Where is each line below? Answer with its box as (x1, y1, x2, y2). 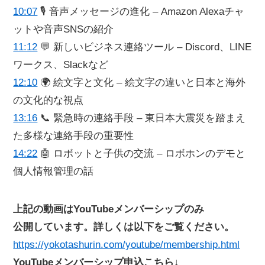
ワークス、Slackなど (13, 59, 109, 70)
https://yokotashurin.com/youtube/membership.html (13, 238, 240, 250)
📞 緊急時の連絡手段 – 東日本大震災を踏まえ (37, 112, 246, 124)
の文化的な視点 (13, 94, 84, 106)
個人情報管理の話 (13, 165, 94, 177)
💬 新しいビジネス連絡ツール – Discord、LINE (37, 41, 252, 53)
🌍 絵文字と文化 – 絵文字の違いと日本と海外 (37, 76, 246, 88)
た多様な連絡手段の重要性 (13, 130, 134, 141)
